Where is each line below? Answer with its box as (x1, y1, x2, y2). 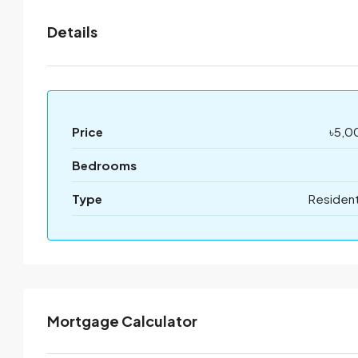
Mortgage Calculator (47, 312, 197, 330)
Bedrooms (72, 157, 137, 173)
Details (47, 22, 97, 41)
